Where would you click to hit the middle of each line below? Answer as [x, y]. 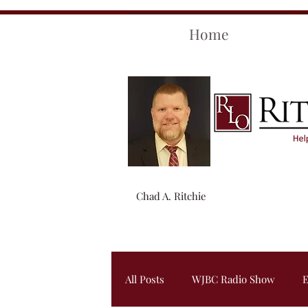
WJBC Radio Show [233, 279]
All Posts [145, 279]
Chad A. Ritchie [171, 196]
